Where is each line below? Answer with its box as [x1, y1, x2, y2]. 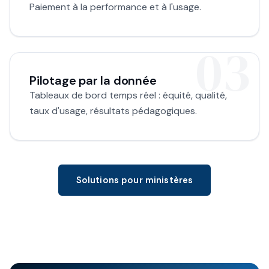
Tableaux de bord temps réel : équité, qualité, [29, 88, 227, 101]
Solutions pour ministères [76, 174, 193, 186]
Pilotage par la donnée [29, 72, 157, 88]
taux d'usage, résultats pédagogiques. [29, 104, 197, 117]
